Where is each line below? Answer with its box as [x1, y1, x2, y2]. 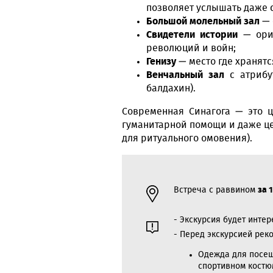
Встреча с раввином [174, 185, 258, 194]
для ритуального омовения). [122, 133, 252, 143]
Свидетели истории [146, 29, 238, 40]
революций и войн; [146, 43, 236, 53]
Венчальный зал [146, 69, 224, 80]
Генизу [146, 56, 176, 66]
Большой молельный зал [146, 16, 260, 26]
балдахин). [146, 83, 196, 93]
